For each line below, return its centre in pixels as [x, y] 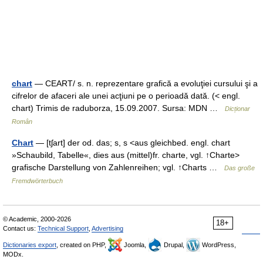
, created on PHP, [82, 245]
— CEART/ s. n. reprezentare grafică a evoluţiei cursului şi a [145, 83]
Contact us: [20, 228]
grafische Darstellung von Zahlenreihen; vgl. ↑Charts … [118, 167]
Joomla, [135, 245]
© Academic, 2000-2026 [37, 219]
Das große [240, 168]
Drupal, [174, 245]
